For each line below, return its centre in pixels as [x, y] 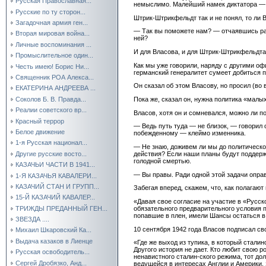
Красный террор [40, 121]
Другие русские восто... [51, 153]
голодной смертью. [162, 161]
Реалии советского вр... [51, 110]
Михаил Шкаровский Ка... [53, 230]
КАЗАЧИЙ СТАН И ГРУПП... [57, 186]
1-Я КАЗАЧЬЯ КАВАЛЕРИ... [56, 175]
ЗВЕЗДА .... [32, 219]
